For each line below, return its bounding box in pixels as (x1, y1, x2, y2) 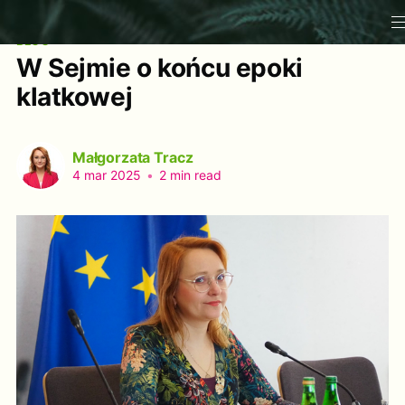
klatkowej (15, 80, 133, 112)
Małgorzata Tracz (71, 148, 193, 167)
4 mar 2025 (71, 167, 141, 184)
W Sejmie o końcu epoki (15, 52, 303, 83)
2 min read (155, 167, 221, 184)
